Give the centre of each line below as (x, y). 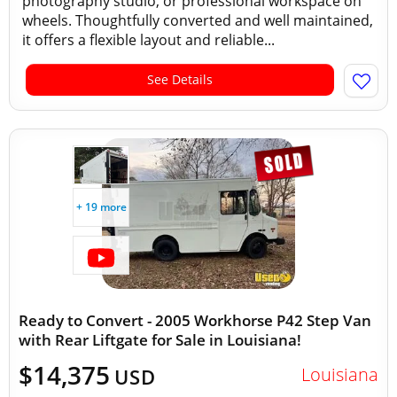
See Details (180, 79)
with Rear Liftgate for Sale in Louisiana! (160, 340)
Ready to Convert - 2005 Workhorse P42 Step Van (195, 320)
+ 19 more (101, 207)
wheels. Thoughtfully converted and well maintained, (198, 20)
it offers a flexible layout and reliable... (148, 40)
